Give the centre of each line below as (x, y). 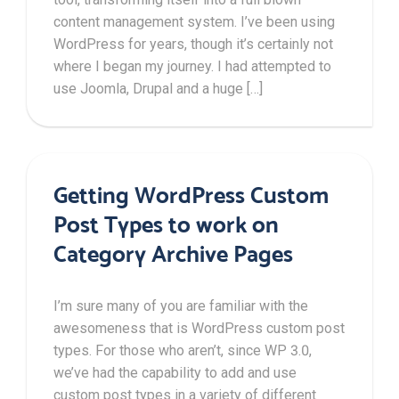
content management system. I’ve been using (194, 21)
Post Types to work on (166, 224)
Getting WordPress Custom (191, 194)
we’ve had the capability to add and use (175, 372)
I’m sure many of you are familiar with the (181, 305)
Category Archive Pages (173, 253)
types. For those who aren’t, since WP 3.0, (183, 350)
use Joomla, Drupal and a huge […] (158, 88)
